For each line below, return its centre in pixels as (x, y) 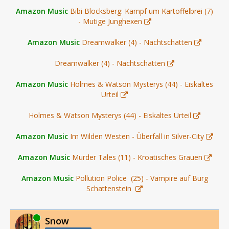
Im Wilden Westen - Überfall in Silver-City (137, 136)
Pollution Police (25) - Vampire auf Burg (142, 178)
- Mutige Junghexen (110, 21)
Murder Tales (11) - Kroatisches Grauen (137, 157)
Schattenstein (110, 188)
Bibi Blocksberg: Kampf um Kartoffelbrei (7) (142, 11)
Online (25, 218)
